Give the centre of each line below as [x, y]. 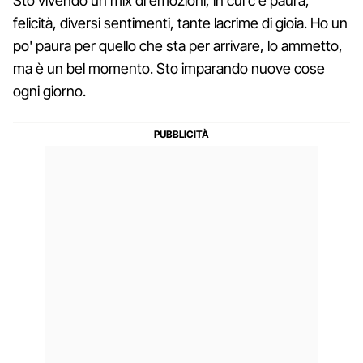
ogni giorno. [49, 91]
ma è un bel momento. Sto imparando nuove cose [169, 68]
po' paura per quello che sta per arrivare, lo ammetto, [178, 45]
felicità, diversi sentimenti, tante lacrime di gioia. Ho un [180, 23]
